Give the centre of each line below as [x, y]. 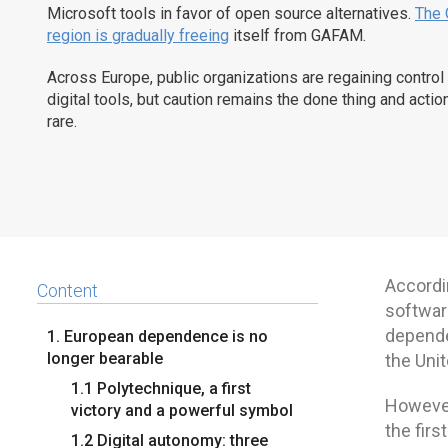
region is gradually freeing [138, 35]
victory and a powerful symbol [182, 410]
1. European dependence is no [157, 336]
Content [67, 290]
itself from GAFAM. [297, 35]
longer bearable [105, 358]
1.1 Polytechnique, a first [161, 388]
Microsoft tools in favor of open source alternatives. [231, 13]
